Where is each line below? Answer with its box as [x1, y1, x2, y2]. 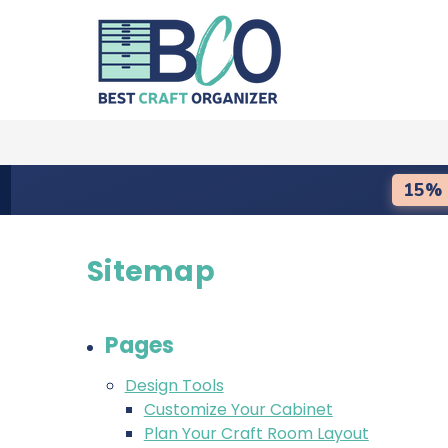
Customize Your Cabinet [143, 398, 333, 421]
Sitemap [87, 252, 215, 291]
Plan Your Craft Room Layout [143, 422, 369, 445]
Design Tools [124, 374, 224, 397]
